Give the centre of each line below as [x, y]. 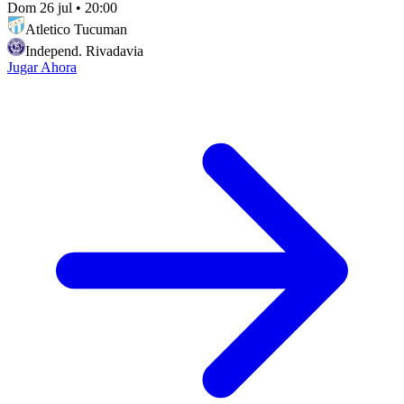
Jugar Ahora [42, 67]
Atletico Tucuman [76, 29]
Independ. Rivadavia [84, 50]
